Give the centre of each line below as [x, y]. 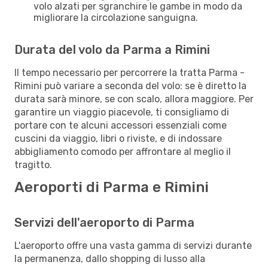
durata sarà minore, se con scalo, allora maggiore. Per [134, 99]
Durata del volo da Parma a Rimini [112, 49]
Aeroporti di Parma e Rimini [112, 187]
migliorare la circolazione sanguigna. [116, 17]
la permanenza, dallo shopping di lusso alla [110, 258]
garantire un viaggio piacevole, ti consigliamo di [122, 112]
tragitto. [33, 165]
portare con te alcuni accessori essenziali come [121, 125]
